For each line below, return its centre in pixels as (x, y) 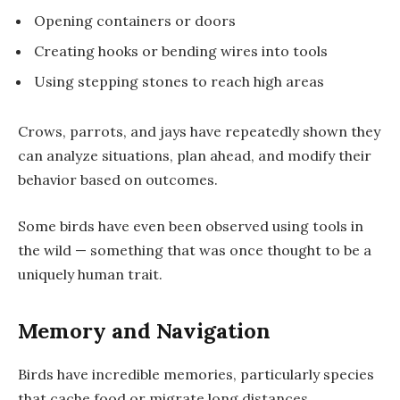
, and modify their (311, 156)
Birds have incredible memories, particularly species (196, 374)
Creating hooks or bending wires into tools (181, 51)
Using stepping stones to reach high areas (179, 82)
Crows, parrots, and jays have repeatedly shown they (199, 132)
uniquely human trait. (90, 274)
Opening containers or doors (135, 21)
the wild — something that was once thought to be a (195, 250)
